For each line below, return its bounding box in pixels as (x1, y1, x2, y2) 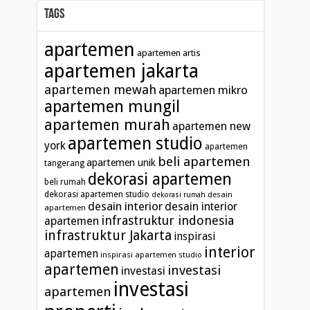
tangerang (44, 158, 85, 168)
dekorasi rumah (152, 190, 206, 199)
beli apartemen (158, 153, 251, 170)
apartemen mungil (44, 96, 181, 116)
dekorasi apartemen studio (44, 189, 150, 199)
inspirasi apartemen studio (100, 249, 203, 259)
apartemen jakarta (44, 60, 199, 82)
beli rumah (44, 176, 86, 187)
